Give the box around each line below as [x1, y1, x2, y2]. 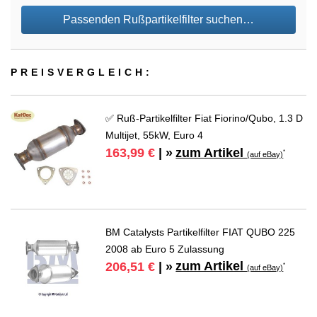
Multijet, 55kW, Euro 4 [105, 129, 204, 142]
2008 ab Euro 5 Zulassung [105, 243, 225, 255]
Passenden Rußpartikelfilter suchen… [63, 13, 254, 26]
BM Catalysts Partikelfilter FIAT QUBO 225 [105, 226, 296, 238]
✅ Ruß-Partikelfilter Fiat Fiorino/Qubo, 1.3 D [105, 113, 304, 125]
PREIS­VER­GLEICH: [11, 67, 153, 79]
